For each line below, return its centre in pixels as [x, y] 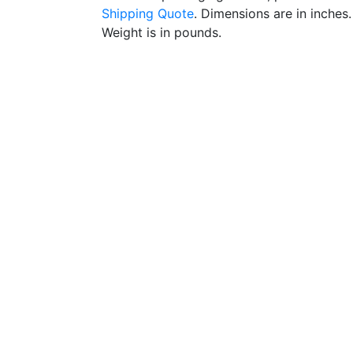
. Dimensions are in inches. [273, 13]
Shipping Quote [148, 13]
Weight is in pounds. [162, 32]
